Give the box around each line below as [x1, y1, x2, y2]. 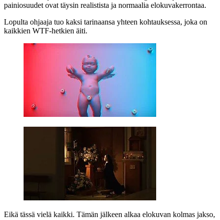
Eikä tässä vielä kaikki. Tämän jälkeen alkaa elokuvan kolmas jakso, [4, 210, 215, 219]
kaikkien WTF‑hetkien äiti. [4, 26, 87, 35]
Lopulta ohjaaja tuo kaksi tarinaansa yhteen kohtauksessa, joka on [4, 17, 207, 26]
